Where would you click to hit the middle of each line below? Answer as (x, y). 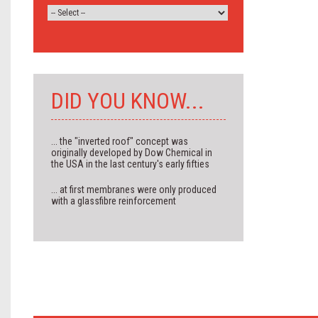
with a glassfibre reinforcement (114, 201)
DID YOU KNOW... (128, 101)
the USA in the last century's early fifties (130, 164)
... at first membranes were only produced (134, 190)
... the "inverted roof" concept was (120, 141)
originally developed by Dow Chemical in (132, 153)
